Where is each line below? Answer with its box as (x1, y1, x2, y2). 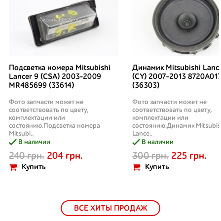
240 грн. (9, 151, 44, 161)
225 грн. (171, 151, 207, 161)
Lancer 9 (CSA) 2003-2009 (9, 73, 101, 81)
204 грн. (47, 151, 83, 161)
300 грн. (132, 151, 169, 161)
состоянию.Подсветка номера (9, 122, 100, 129)
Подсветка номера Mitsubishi (9, 64, 110, 72)
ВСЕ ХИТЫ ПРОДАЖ (74, 205, 147, 213)
